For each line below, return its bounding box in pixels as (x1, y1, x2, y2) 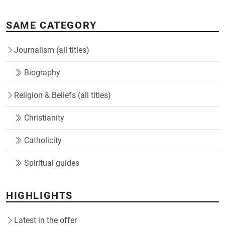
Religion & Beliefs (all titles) (14, 90, 111, 100)
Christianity (24, 113, 64, 123)
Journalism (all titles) (14, 45, 89, 55)
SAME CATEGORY (6, 19, 97, 31)
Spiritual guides (24, 158, 79, 168)
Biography (24, 67, 60, 77)
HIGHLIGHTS (6, 189, 73, 201)
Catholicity (24, 135, 62, 145)
